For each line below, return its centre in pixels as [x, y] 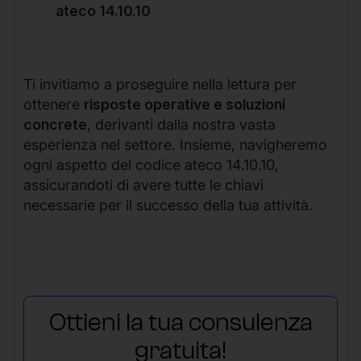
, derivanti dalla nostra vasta [181, 125]
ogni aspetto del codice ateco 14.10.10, [151, 165]
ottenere [54, 105]
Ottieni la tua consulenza [180, 323]
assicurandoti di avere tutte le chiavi [143, 185]
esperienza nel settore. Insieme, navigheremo [175, 145]
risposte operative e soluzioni [185, 105]
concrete [55, 125]
